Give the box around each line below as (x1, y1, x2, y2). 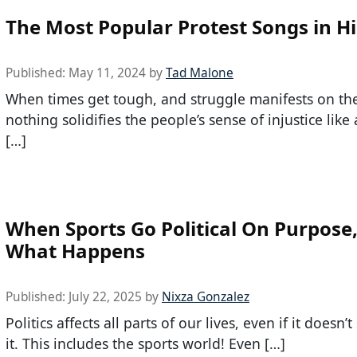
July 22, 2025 (69, 288, 142, 305)
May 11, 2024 (69, 64, 146, 81)
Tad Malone (166, 64, 233, 81)
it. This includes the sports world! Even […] (6, 333, 285, 353)
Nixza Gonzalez (162, 288, 249, 305)
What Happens (6, 237, 145, 264)
